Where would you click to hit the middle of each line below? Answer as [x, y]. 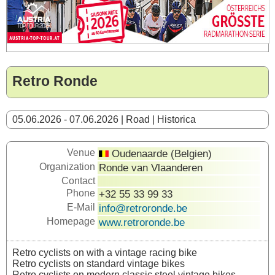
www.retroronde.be [142, 222]
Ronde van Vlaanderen [151, 168]
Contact [78, 181]
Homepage [71, 221]
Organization [67, 167]
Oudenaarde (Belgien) [160, 153]
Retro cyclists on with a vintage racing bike [105, 253]
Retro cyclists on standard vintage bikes [99, 264]
